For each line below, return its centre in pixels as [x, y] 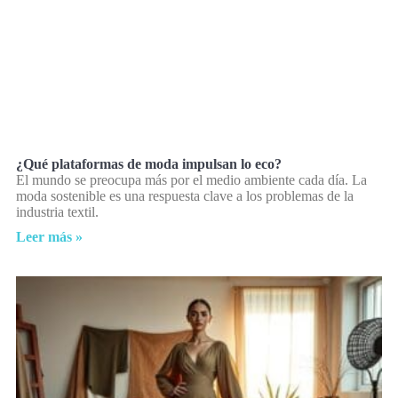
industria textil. [57, 212]
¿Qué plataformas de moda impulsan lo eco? [149, 164]
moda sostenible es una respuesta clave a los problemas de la [185, 196]
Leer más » [49, 237]
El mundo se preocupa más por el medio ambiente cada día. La [191, 180]
